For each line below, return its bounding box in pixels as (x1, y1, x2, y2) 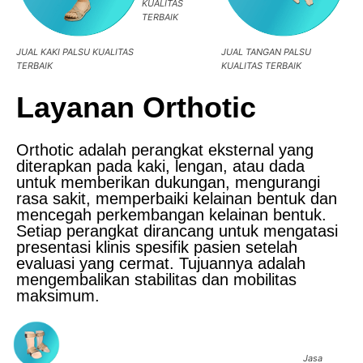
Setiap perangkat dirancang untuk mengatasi (16, 222, 338, 241)
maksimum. (16, 287, 100, 305)
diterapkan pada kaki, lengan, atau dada (16, 157, 305, 176)
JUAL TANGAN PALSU (221, 46, 312, 58)
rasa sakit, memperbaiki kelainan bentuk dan (16, 190, 337, 208)
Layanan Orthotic (16, 91, 256, 125)
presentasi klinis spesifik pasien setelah (16, 238, 297, 257)
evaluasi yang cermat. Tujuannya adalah (16, 254, 305, 273)
